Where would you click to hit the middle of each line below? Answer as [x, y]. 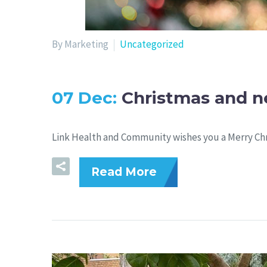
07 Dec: [87, 98]
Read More [124, 172]
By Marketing [80, 44]
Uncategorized [152, 44]
